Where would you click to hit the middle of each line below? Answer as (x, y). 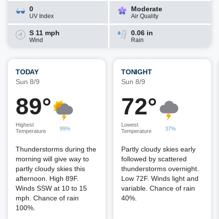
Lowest (130, 125)
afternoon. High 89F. (47, 178)
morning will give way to (52, 159)
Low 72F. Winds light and (160, 178)
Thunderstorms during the (56, 149)
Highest (25, 125)
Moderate (147, 9)
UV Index (42, 16)
